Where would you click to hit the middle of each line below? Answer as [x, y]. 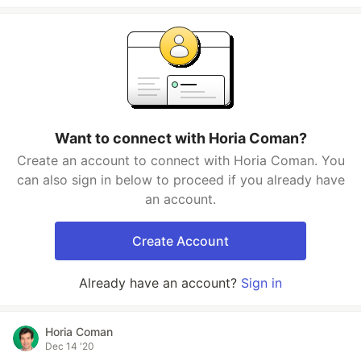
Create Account [180, 241]
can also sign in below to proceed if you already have [180, 180]
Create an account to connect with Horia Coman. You [180, 160]
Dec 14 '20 [70, 346]
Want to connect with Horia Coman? [180, 138]
